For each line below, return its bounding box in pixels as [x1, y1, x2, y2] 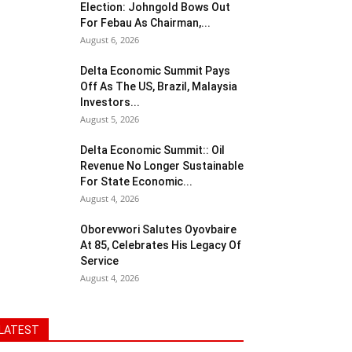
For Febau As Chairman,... [80, 16, 211, 29]
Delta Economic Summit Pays [80, 64, 230, 77]
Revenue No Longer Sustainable [80, 159, 244, 172]
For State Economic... [80, 175, 192, 188]
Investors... [80, 96, 140, 108]
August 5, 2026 [80, 113, 139, 125]
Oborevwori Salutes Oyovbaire [80, 223, 236, 236]
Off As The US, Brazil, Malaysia [80, 80, 237, 93]
